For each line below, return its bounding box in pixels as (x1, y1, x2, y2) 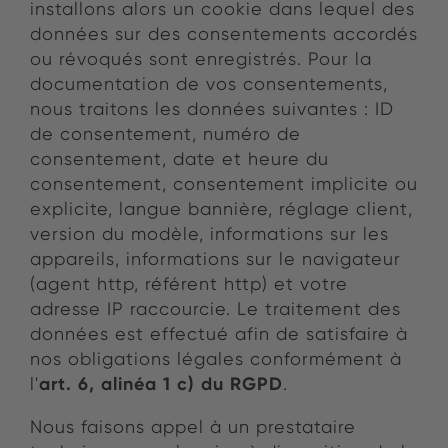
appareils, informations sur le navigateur (30, 248, 401, 270)
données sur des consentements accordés (30, 23, 418, 45)
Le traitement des (231, 298, 401, 320)
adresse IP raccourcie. (30, 298, 231, 320)
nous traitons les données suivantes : (30, 98, 375, 120)
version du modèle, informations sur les (30, 223, 389, 245)
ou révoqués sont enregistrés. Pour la (30, 48, 372, 70)
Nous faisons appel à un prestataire (30, 416, 356, 438)
